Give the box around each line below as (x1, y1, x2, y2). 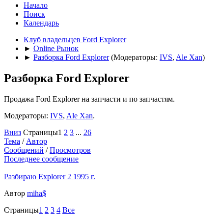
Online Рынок (33, 44, 79, 53)
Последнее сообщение (4, 154, 79, 163)
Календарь (24, 18, 59, 27)
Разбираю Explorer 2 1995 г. (4, 172, 95, 181)
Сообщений (4, 145, 44, 154)
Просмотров (50, 145, 91, 154)
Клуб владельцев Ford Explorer (24, 35, 126, 44)
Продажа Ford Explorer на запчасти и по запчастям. (4, 94, 175, 103)
